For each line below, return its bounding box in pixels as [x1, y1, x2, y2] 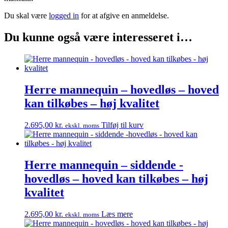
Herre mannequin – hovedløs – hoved [24, 83, 219, 97]
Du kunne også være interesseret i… [4, 31, 192, 44]
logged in [49, 11, 79, 20]
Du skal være [4, 11, 49, 20]
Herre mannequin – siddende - [24, 158, 183, 172]
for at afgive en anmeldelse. [79, 11, 169, 20]
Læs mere [101, 209, 133, 218]
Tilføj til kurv [101, 121, 144, 130]
